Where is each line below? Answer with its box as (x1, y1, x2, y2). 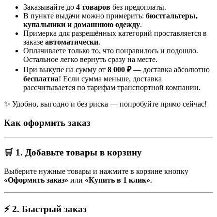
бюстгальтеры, (146, 12, 198, 20)
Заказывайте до (23, 3, 76, 12)
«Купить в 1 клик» (85, 176, 150, 185)
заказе (23, 38, 45, 46)
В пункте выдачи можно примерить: (23, 12, 146, 20)
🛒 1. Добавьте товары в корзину (4, 147, 142, 158)
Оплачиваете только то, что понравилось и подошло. (23, 46, 198, 55)
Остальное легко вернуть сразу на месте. (23, 55, 157, 64)
